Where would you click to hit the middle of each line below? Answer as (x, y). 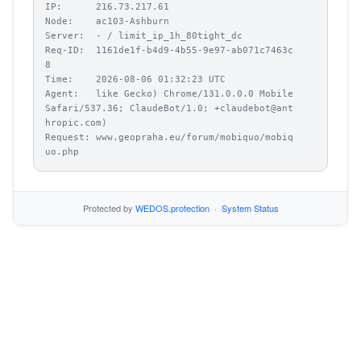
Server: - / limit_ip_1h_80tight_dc (144, 36)
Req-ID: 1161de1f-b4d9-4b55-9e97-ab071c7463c (169, 50)
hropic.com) (76, 123)
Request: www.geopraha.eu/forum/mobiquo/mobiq (169, 137)
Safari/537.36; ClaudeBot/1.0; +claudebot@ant (169, 108)
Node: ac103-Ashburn (107, 21)
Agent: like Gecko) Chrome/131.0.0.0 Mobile (169, 94)
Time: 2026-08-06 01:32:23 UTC (135, 79)
